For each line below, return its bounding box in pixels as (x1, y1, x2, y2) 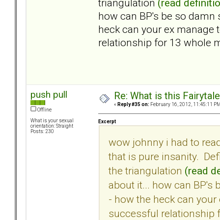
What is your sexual (30, 118, 74, 124)
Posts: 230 (30, 129, 54, 135)
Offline (36, 107, 52, 113)
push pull (30, 89, 67, 101)
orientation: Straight (30, 123, 73, 129)
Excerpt (98, 118, 116, 124)
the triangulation (109, 164, 185, 177)
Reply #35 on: (117, 102, 149, 108)
